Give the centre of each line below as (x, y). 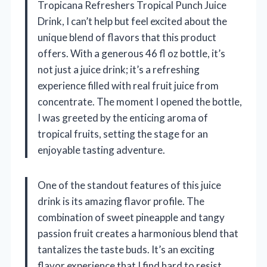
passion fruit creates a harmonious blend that (138, 234)
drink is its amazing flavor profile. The (121, 201)
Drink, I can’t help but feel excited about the (132, 21)
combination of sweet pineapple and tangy (131, 218)
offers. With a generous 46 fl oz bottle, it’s (131, 54)
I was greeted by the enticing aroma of (123, 118)
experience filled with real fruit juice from (128, 86)
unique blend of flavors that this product (127, 38)
